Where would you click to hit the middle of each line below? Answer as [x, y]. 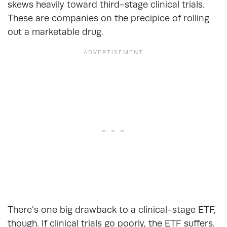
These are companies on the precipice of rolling [108, 18]
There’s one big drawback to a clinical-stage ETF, [112, 209]
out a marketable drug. [57, 31]
